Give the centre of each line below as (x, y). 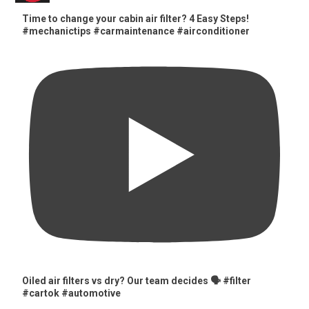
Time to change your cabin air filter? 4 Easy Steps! (136, 18)
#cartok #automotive (72, 293)
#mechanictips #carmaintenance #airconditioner (136, 31)
